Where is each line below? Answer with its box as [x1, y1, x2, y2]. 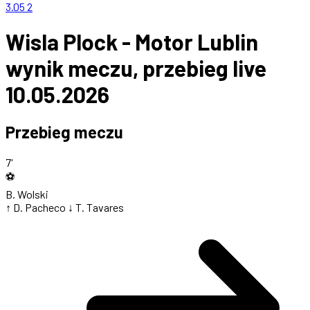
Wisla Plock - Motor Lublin [6, 28, 258, 55]
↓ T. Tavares [68, 201, 124, 215]
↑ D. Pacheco [6, 201, 66, 215]
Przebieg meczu [6, 122, 123, 143]
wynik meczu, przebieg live [6, 54, 266, 81]
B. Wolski [6, 188, 48, 201]
